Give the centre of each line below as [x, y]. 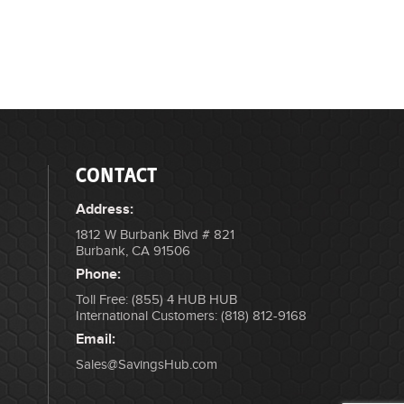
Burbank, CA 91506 [133, 252]
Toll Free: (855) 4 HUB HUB [156, 300]
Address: [104, 210]
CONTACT [116, 176]
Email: [95, 340]
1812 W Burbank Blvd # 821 [155, 235]
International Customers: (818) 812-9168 [191, 317]
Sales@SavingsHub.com [146, 365]
